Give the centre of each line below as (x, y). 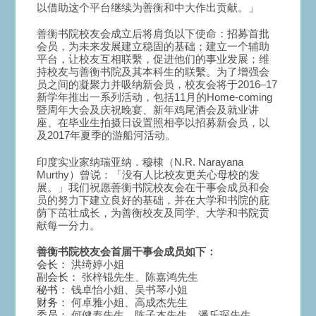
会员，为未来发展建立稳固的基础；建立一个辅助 (153, 47)
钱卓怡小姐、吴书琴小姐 (128, 290)
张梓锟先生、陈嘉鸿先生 (139, 277)
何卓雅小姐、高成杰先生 (128, 303)
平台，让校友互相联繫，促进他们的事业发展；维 (153, 59)
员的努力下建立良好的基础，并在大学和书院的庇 (153, 200)
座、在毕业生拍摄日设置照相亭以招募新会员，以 (153, 123)
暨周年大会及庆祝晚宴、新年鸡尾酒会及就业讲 (148, 110)
